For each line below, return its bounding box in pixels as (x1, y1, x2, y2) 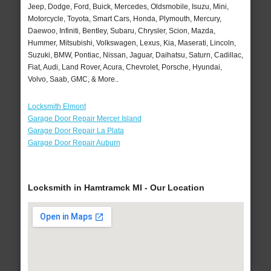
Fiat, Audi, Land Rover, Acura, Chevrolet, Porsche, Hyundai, (27, 62, 222, 71)
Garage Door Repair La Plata (27, 126, 124, 135)
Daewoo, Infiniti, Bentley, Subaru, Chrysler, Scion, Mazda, (27, 26, 215, 35)
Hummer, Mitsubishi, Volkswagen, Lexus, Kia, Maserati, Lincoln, (27, 38, 236, 47)
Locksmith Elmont (27, 102, 86, 111)
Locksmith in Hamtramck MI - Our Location (27, 183, 204, 193)
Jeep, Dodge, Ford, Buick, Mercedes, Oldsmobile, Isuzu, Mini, (27, 2, 229, 11)
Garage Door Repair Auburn (27, 138, 120, 147)
